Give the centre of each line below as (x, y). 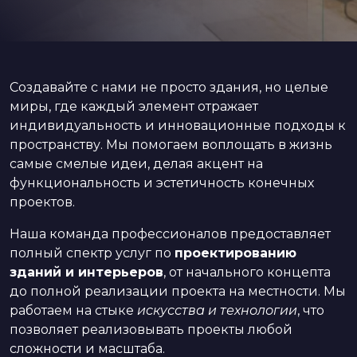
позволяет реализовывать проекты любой (151, 330)
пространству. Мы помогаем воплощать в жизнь (171, 145)
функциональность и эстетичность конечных (162, 183)
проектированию (235, 253)
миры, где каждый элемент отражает (134, 106)
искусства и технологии (217, 310)
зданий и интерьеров (86, 272)
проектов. (42, 202)
